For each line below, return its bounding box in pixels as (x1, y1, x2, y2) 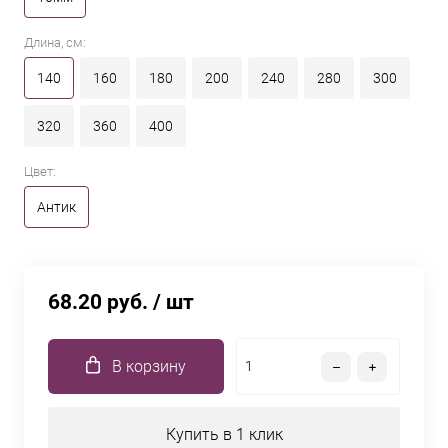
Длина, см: (24, 35, 86, 50)
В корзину (112, 357, 186, 376)
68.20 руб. (48, 290, 148, 314)
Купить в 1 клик (165, 425, 283, 444)
